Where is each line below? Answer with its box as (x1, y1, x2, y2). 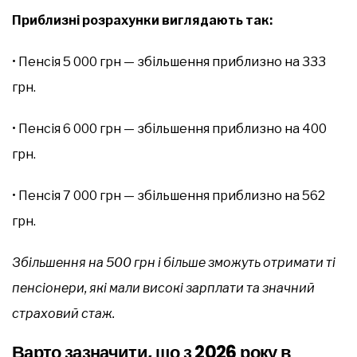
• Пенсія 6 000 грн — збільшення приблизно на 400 (12, 120, 327, 136)
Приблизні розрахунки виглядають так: (12, 12, 273, 28)
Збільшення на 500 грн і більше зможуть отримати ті (12, 254, 335, 270)
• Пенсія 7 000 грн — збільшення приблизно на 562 (12, 187, 325, 203)
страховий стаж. (12, 305, 115, 321)
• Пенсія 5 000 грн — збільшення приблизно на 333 (12, 53, 326, 69)
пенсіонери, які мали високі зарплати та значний (12, 280, 315, 296)
